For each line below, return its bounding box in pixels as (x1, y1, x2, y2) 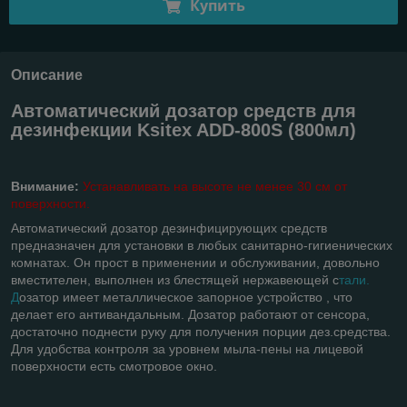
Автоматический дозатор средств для (11, 100, 356, 121)
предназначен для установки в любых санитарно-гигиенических (11, 238, 392, 253)
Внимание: (11, 179, 79, 194)
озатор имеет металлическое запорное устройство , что (19, 290, 352, 305)
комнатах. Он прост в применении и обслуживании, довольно (11, 255, 380, 271)
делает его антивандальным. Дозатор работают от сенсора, (11, 307, 370, 323)
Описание (11, 66, 83, 83)
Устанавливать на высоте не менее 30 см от (83, 179, 347, 194)
